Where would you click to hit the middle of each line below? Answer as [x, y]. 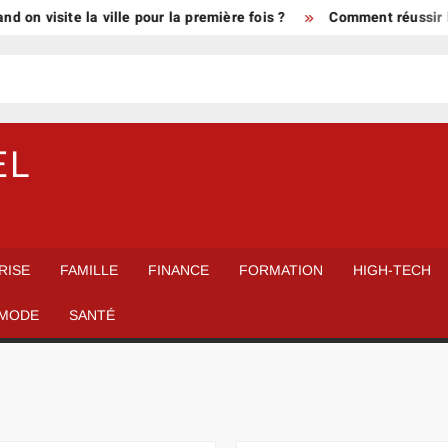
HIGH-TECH [392, 270]
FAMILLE [89, 270]
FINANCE [179, 270]
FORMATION [281, 270]
